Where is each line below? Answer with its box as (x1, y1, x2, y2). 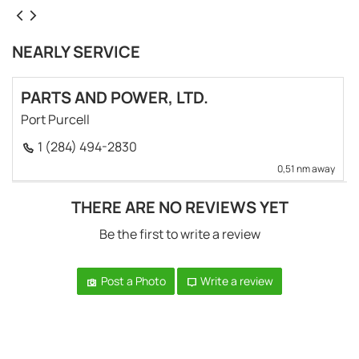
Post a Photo (98, 272, 166, 288)
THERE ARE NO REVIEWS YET (71, 196, 288, 218)
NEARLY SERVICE (12, 40, 140, 63)
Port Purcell (21, 110, 90, 128)
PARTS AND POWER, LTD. (21, 86, 208, 108)
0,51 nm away (277, 161, 335, 175)
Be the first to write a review (99, 224, 260, 243)
